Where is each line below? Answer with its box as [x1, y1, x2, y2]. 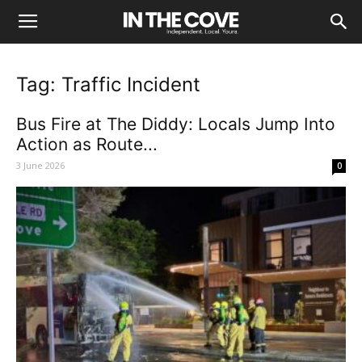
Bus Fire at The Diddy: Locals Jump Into [16, 114, 335, 134]
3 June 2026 [16, 159, 65, 171]
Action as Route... [16, 134, 158, 154]
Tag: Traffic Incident [16, 73, 200, 96]
